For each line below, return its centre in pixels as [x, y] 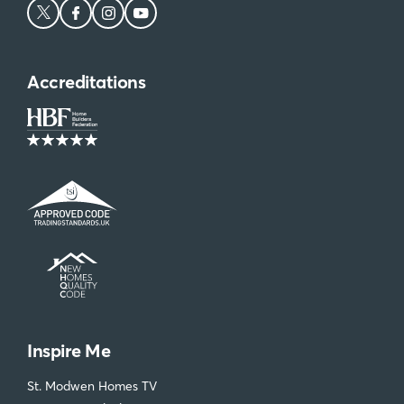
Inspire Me [69, 350]
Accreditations [86, 81]
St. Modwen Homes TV [92, 386]
